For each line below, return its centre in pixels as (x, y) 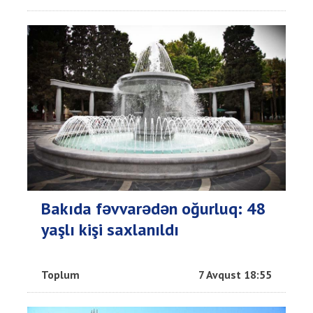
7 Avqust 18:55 (235, 274)
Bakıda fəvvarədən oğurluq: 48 (154, 208)
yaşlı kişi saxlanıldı (110, 229)
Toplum (60, 274)
